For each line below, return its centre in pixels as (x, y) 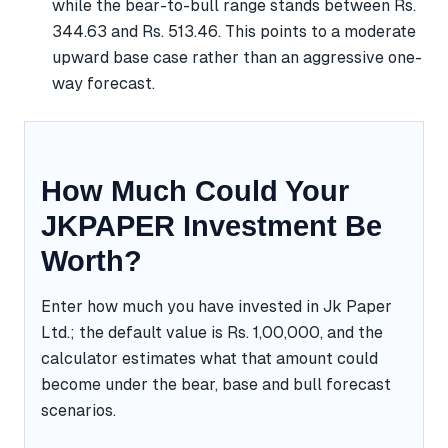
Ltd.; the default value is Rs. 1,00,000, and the (212, 332)
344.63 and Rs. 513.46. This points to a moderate (234, 31)
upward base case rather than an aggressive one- (237, 57)
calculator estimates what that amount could (209, 358)
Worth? (91, 260)
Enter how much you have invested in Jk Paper (216, 306)
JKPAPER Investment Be (211, 225)
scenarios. (78, 410)
